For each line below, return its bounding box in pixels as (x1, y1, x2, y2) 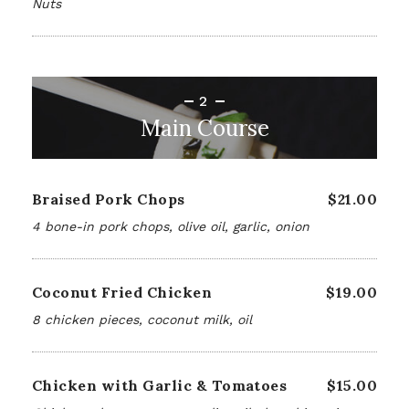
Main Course (140, 114, 269, 142)
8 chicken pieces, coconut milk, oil (32, 312, 252, 327)
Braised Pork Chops (32, 190, 185, 208)
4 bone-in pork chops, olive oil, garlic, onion (32, 219, 309, 234)
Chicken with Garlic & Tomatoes (32, 376, 288, 394)
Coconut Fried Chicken (32, 283, 213, 301)
